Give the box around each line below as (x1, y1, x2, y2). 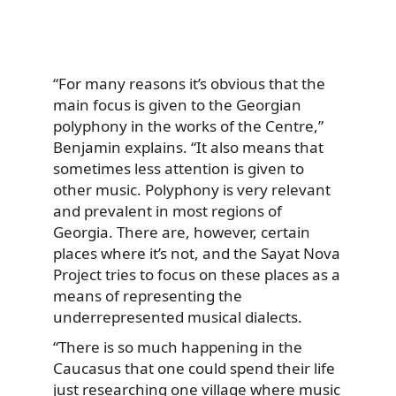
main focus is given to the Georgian (53, 95, 301, 116)
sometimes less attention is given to (53, 158, 304, 179)
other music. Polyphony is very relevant (53, 179, 331, 201)
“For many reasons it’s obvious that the (53, 73, 325, 95)
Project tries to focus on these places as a (53, 264, 340, 286)
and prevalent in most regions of (53, 201, 282, 222)
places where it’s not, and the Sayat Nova (53, 243, 340, 264)
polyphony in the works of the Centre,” (53, 116, 324, 137)
